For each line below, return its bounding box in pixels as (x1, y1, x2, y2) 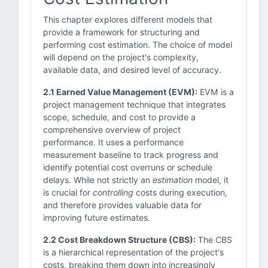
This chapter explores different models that (43, 14, 212, 25)
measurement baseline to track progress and (43, 150, 218, 160)
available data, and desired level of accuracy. (43, 65, 221, 75)
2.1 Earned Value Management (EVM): (43, 87, 197, 97)
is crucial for (43, 187, 93, 197)
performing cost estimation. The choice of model (43, 39, 232, 50)
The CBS (196, 234, 232, 245)
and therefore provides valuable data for (43, 200, 202, 210)
